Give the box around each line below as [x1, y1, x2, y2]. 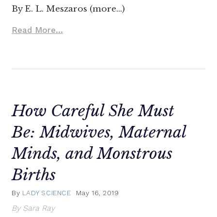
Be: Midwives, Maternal [12, 123, 186, 142]
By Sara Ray [12, 203, 55, 213]
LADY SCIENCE [22, 188, 71, 197]
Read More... [12, 25, 63, 35]
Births [12, 165, 56, 185]
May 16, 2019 [76, 188, 119, 197]
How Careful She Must [12, 101, 174, 121]
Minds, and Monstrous [12, 144, 172, 164]
